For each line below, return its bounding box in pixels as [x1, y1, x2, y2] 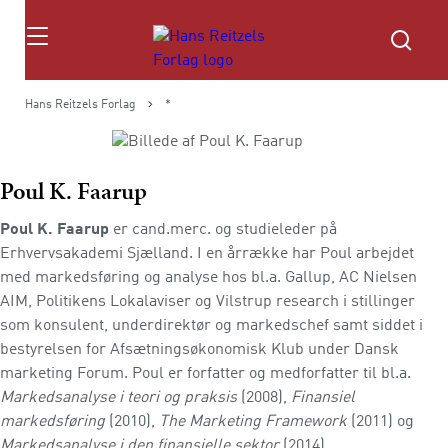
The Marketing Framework [159, 414, 347, 430]
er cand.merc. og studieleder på [113, 222, 337, 238]
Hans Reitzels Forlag [25, 99, 136, 111]
